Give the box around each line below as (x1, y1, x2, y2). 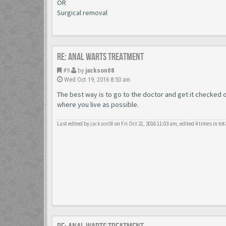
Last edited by (57, 120, 90, 127)
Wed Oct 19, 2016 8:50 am (63, 76, 130, 83)
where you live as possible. (57, 100, 139, 109)
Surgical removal (57, 8, 107, 17)
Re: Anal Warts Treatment (57, 51, 144, 63)
